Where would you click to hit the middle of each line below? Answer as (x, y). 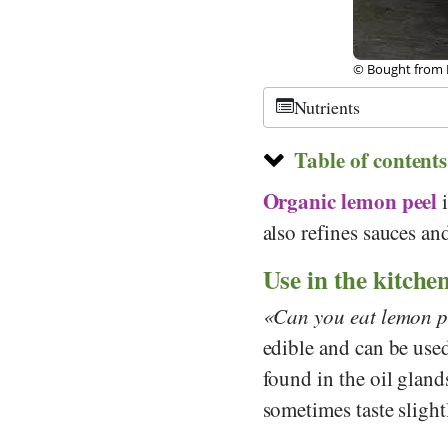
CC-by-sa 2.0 (402, 69)
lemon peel (389, 200)
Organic (299, 200)
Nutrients (326, 107)
